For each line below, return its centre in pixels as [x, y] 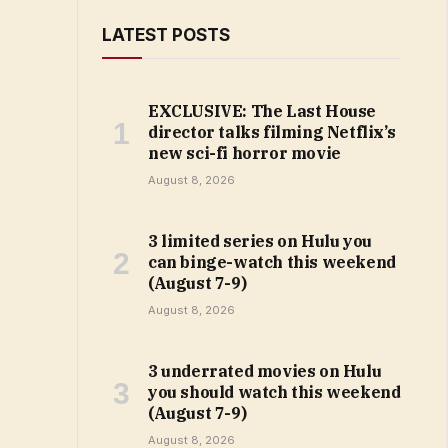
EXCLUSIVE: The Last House [262, 111]
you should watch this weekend [274, 392]
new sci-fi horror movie [244, 153]
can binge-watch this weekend [272, 262]
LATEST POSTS [166, 35]
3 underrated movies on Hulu [265, 371]
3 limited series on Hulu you [260, 241]
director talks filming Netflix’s [272, 132]
